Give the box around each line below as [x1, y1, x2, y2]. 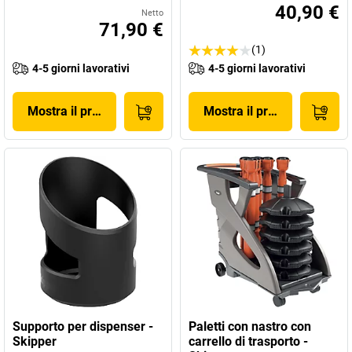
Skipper [13, 334, 57, 349]
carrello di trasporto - [189, 334, 308, 349]
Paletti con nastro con [189, 319, 311, 334]
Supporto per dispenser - [13, 319, 153, 334]
